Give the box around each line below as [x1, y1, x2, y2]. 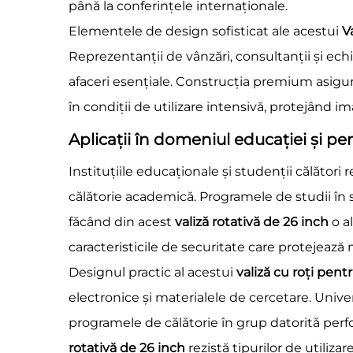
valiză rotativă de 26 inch [175, 214, 332, 229]
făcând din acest [69, 214, 175, 229]
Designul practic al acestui [69, 265, 236, 280]
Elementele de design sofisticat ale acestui [69, 24, 342, 39]
